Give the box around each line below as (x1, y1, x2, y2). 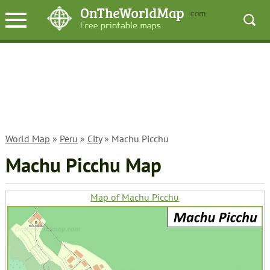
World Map (5, 133, 50, 145)
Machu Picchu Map (5, 152, 162, 178)
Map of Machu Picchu (90, 191, 180, 203)
